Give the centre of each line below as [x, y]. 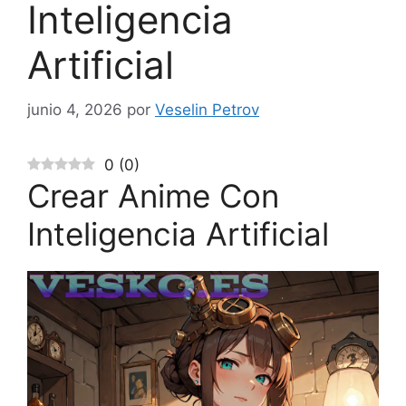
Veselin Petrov [207, 109]
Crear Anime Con [153, 195]
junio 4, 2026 [75, 109]
